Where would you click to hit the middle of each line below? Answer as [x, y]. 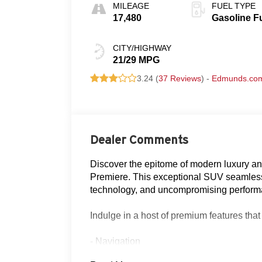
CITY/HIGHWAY [142, 48]
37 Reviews [180, 78]
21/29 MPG [137, 60]
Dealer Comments [139, 139]
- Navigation [116, 241]
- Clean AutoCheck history [144, 254]
